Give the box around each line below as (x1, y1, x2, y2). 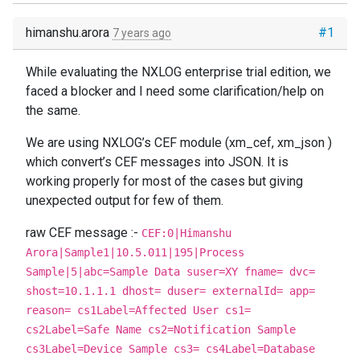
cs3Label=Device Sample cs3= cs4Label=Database (26, 342, 315, 355)
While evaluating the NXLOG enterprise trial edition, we (26, 64, 331, 80)
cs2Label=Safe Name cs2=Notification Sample (26, 323, 296, 336)
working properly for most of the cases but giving (26, 174, 303, 189)
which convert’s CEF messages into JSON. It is (26, 154, 288, 170)
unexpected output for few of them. (26, 193, 223, 208)
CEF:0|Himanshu (141, 227, 231, 239)
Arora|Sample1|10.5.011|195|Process (26, 246, 244, 259)
